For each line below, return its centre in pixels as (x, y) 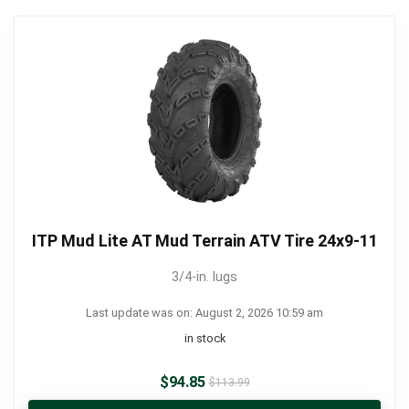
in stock (204, 338)
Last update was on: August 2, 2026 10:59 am (204, 312)
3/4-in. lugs (204, 277)
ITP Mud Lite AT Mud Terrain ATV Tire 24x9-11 (204, 240)
